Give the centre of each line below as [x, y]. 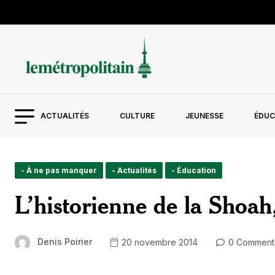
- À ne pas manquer [59, 171]
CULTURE [137, 116]
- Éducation [194, 171]
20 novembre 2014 [158, 242]
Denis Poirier [65, 242]
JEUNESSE [204, 116]
